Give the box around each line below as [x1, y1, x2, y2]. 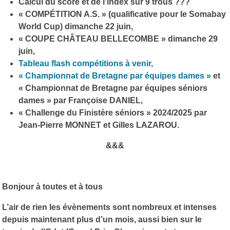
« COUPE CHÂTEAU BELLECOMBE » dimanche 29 [18, 34, 218, 43]
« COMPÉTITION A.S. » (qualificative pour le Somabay [18, 9, 226, 18]
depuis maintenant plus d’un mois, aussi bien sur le [2, 215, 202, 224]
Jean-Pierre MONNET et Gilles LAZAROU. [18, 120, 179, 129]
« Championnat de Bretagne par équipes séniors [18, 83, 207, 92]
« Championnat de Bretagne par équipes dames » [18, 71, 213, 80]
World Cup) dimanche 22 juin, [18, 22, 133, 31]
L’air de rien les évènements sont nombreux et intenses [2, 202, 217, 212]
